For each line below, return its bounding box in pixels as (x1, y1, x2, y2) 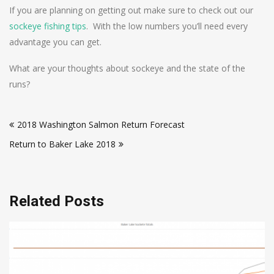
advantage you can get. (9, 35, 102, 48)
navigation (9, 123, 78, 141)
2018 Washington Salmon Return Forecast (17, 118, 185, 130)
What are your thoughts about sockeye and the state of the (9, 62, 245, 74)
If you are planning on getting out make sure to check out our (9, 4, 253, 16)
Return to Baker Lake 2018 (9, 138, 116, 150)
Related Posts (9, 192, 104, 210)
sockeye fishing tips (9, 20, 86, 32)
